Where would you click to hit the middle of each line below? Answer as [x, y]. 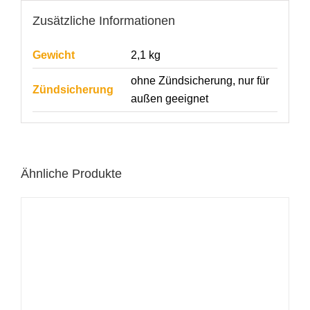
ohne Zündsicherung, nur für [200, 80]
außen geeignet [169, 98]
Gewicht [53, 55]
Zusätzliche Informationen [103, 20]
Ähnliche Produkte [71, 174]
